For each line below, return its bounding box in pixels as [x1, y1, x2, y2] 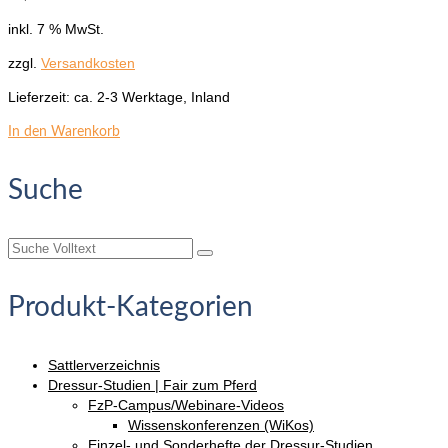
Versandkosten [41, 54, 135, 71]
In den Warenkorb [8, 124, 120, 139]
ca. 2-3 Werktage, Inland [74, 88, 230, 105]
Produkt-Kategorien [8, 292, 253, 321]
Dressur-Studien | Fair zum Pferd [48, 376, 257, 393]
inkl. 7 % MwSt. [8, 20, 104, 37]
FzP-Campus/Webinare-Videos [88, 396, 284, 413]
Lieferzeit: [8, 88, 74, 105]
